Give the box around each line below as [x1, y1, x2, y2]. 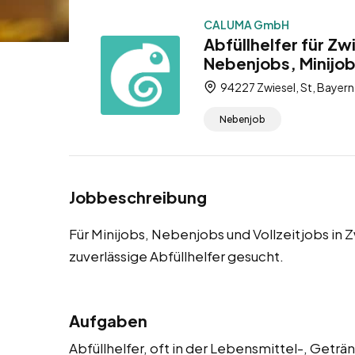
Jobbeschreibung [69, 187, 207, 208]
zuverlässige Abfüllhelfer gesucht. [69, 247, 284, 265]
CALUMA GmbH [204, 17, 289, 32]
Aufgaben [69, 311, 147, 331]
